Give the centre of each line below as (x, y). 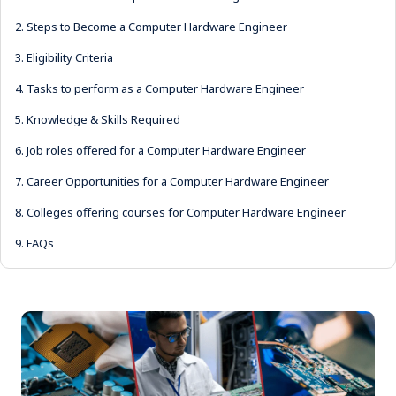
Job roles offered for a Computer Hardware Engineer (166, 150)
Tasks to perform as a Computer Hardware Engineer (165, 88)
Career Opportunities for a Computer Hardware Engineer (178, 181)
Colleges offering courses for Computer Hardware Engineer (186, 212)
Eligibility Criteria (70, 57)
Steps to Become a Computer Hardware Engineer (157, 27)
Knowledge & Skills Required (103, 119)
